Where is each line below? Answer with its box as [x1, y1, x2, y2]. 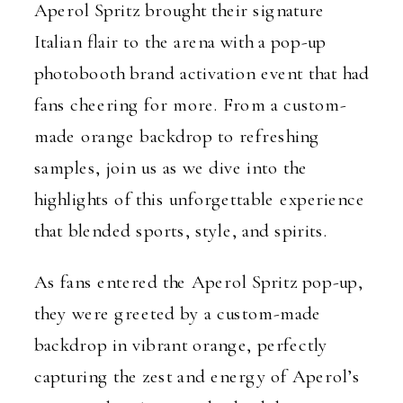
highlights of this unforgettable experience [33, 187, 366, 210]
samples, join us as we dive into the [33, 156, 308, 179]
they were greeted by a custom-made [33, 301, 322, 325]
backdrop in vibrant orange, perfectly [33, 333, 328, 356]
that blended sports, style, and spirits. [33, 219, 328, 242]
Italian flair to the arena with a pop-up [33, 30, 327, 53]
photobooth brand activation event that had [33, 61, 370, 85]
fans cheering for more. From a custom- [33, 93, 347, 116]
